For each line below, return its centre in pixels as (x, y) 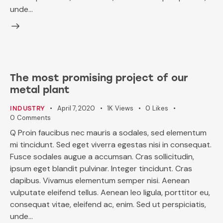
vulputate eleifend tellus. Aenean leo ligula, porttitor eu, (110, 193)
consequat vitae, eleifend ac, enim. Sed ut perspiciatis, (108, 205)
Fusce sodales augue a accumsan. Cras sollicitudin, (102, 157)
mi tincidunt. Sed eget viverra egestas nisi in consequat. (111, 145)
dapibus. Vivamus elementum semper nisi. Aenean (100, 181)
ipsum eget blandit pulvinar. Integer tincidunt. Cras (101, 169)
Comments (34, 117)
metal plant (40, 89)
